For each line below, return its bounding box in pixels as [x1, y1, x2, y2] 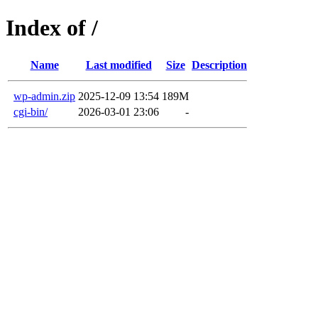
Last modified [85, 58, 152, 71]
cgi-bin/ [13, 105, 48, 118]
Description [192, 58, 247, 71]
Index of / [6, 15, 98, 41]
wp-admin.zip [13, 89, 75, 102]
